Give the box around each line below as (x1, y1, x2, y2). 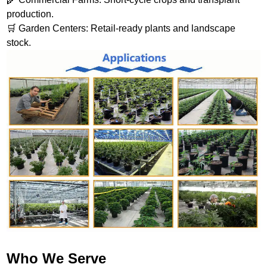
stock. (7, 37, 32, 48)
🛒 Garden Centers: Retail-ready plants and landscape (7, 23, 236, 33)
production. (7, 8, 54, 19)
